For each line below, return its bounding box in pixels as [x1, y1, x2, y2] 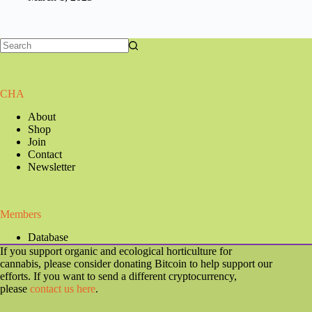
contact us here [30, 283, 95, 295]
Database [28, 231, 68, 243]
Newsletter [28, 161, 75, 173]
